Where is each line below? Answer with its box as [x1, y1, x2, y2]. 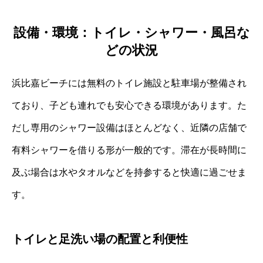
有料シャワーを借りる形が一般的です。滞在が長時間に [12, 144, 247, 155]
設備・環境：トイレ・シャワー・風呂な [13, 25, 250, 40]
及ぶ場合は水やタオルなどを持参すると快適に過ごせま [12, 167, 247, 177]
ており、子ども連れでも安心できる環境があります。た [12, 100, 247, 110]
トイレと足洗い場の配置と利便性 [12, 232, 188, 245]
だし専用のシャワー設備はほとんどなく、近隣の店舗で [12, 122, 247, 133]
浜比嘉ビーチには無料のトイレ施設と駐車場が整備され [12, 77, 247, 88]
